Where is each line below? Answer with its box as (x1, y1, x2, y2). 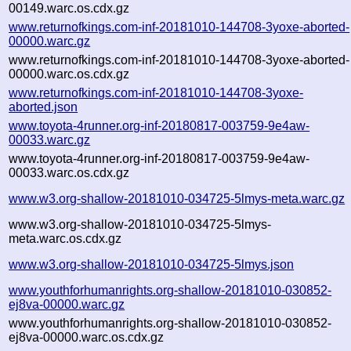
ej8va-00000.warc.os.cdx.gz (9, 330, 165, 344)
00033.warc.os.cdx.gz (9, 165, 130, 179)
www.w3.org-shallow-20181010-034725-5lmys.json (9, 257, 295, 271)
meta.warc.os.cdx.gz (9, 231, 122, 245)
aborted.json (9, 100, 78, 114)
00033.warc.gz (9, 132, 91, 147)
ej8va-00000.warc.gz (9, 297, 125, 311)
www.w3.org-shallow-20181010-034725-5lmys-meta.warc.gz (9, 191, 346, 205)
